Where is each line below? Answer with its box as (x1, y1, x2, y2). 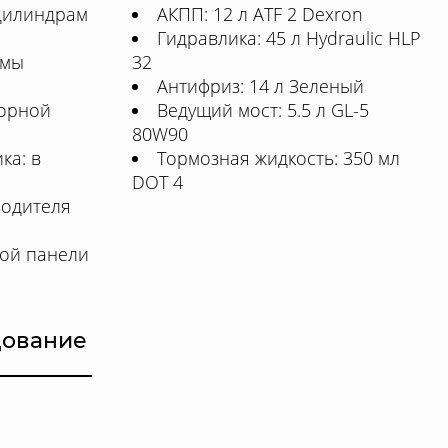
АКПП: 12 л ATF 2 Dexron (157, 2, 363, 26)
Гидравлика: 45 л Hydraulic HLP (157, 26, 421, 50)
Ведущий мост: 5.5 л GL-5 (157, 98, 369, 122)
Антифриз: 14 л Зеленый (157, 74, 364, 98)
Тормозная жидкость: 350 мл (157, 146, 400, 170)
